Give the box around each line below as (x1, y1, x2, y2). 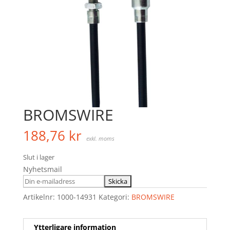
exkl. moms (86, 135, 114, 143)
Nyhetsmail (23, 164, 62, 175)
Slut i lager (23, 152, 54, 162)
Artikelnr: (23, 192, 57, 202)
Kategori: (98, 192, 131, 202)
